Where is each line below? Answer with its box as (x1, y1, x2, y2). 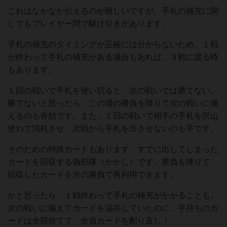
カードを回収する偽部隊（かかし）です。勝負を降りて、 (8, 158, 218, 166)
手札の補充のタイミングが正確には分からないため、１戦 (8, 40, 218, 49)
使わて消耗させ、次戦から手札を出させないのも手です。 (8, 124, 218, 133)
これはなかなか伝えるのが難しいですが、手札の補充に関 (8, 7, 218, 15)
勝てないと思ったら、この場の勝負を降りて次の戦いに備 (8, 99, 218, 107)
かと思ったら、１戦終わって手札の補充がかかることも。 (8, 191, 218, 200)
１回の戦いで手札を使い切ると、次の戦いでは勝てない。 (8, 86, 218, 95)
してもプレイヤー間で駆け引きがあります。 (8, 19, 170, 28)
